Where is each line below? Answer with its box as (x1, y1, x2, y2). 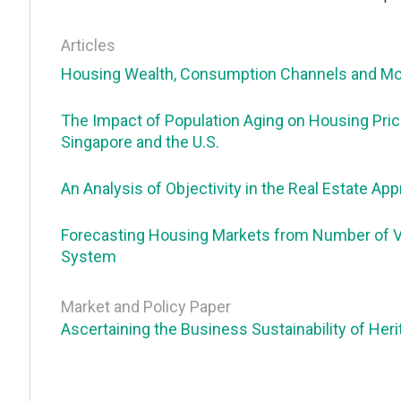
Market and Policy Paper (60, 297, 231, 317)
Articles (60, 36, 115, 55)
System (60, 247, 116, 267)
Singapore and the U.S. (60, 132, 219, 152)
